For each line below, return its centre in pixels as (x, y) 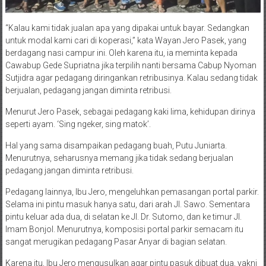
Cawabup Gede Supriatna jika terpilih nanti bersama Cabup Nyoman (131, 65)
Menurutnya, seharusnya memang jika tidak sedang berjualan (119, 158)
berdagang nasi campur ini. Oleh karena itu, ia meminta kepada (121, 53)
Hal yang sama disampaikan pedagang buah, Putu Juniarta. (116, 145)
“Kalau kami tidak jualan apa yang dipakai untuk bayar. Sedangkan (127, 28)
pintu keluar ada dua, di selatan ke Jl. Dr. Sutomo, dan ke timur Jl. (123, 216)
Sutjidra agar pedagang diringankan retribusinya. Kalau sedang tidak (131, 77)
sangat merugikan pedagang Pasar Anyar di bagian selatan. (116, 241)
